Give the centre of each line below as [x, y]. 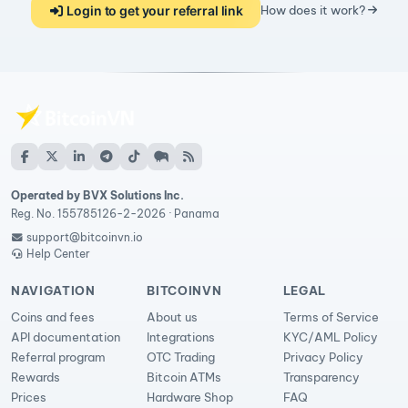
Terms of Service [331, 317]
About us [173, 317]
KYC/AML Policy [330, 337]
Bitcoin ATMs [184, 377]
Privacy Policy [323, 357]
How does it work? [314, 10]
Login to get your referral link [154, 10]
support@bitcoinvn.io [85, 238]
